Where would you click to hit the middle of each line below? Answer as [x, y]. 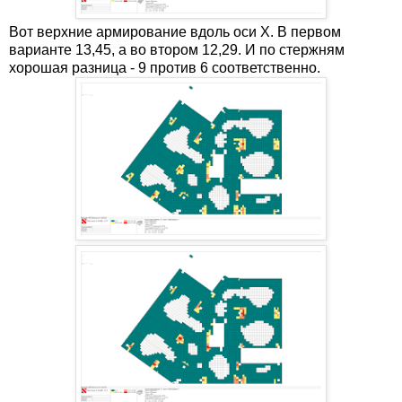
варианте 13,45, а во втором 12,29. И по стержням [177, 49]
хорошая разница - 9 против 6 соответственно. [166, 67]
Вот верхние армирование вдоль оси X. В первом [175, 31]
